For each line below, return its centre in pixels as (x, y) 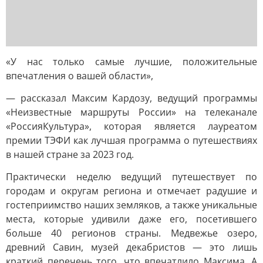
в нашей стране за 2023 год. (70, 154)
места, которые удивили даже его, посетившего (131, 219)
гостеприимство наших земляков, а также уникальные (131, 205)
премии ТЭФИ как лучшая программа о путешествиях (131, 140)
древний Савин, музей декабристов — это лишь (131, 247)
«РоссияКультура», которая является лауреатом (131, 126)
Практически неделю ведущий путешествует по (131, 177)
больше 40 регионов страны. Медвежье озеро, (131, 233)
